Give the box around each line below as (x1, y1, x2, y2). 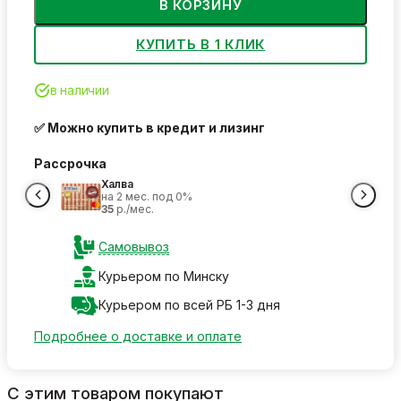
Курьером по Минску (98, 268, 229, 284)
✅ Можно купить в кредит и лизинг (34, 119, 265, 135)
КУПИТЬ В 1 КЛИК (135, 36, 266, 54)
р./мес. (114, 201, 154, 216)
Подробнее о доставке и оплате (34, 328, 242, 344)
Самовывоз (98, 239, 169, 255)
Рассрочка (34, 155, 107, 171)
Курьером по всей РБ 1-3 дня (98, 296, 280, 312)
